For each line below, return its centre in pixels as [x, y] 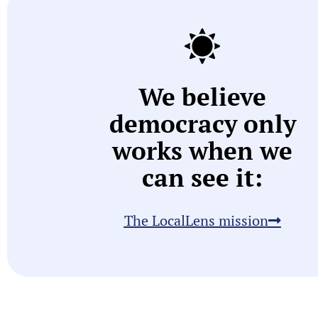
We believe [202, 97]
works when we [202, 151]
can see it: [202, 178]
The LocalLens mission [196, 221]
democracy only [202, 124]
